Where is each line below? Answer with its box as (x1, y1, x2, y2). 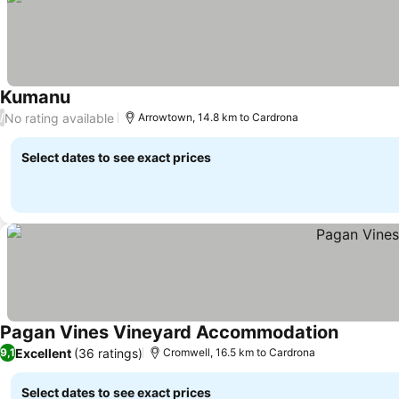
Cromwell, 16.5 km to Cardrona (163, 346, 315, 359)
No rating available (4, 110, 114, 126)
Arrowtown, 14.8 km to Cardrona (138, 110, 298, 124)
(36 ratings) (74, 345, 142, 361)
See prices (69, 98, 140, 117)
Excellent (15, 345, 71, 361)
